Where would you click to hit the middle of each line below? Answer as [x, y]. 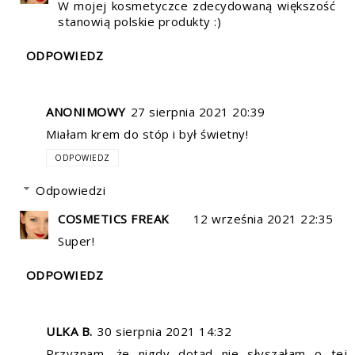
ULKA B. [69, 331]
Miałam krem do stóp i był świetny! [147, 134]
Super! [76, 240]
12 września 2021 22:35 [263, 218]
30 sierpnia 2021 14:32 [164, 331]
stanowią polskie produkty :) [139, 21]
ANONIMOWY [86, 112]
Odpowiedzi [71, 190]
